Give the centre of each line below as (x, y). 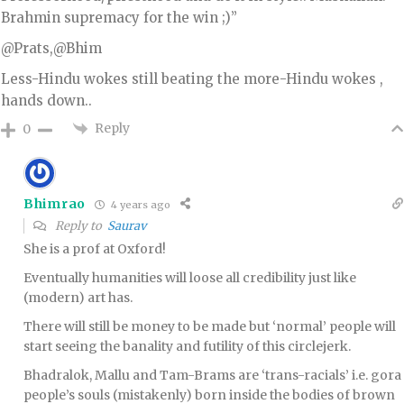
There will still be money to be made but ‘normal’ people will (210, 327)
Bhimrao (55, 204)
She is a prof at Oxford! (95, 249)
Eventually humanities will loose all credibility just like (190, 278)
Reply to (80, 226)
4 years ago (139, 204)
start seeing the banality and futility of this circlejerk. (187, 347)
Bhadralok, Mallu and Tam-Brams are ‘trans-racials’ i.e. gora (212, 376)
